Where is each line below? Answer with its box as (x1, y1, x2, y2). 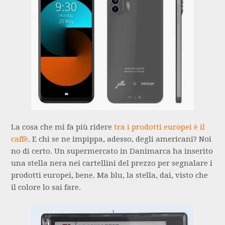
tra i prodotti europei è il (114, 123, 205, 132)
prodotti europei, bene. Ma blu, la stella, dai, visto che (11, 171, 208, 180)
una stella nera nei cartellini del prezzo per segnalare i (11, 159, 213, 168)
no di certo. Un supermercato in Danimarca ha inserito (11, 147, 213, 156)
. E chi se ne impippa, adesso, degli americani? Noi (28, 135, 212, 144)
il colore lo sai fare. (11, 183, 81, 192)
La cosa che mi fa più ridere (11, 123, 115, 132)
